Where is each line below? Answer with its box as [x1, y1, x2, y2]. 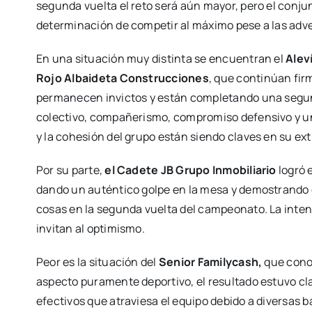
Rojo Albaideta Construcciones [36, 70, 209, 86]
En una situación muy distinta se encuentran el [36, 51, 286, 66]
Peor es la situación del [36, 254, 159, 270]
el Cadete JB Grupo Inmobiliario [104, 162, 276, 178]
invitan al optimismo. [36, 221, 145, 236]
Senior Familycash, [158, 254, 263, 270]
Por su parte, [36, 162, 105, 178]
